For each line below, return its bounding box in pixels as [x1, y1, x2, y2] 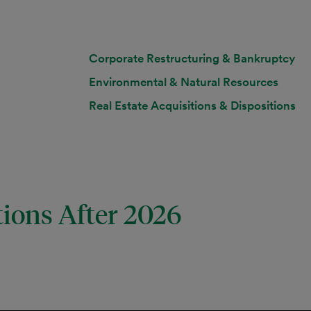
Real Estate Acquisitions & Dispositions [89, 98, 296, 113]
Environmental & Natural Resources [89, 74, 278, 90]
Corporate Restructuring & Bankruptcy [89, 51, 295, 66]
